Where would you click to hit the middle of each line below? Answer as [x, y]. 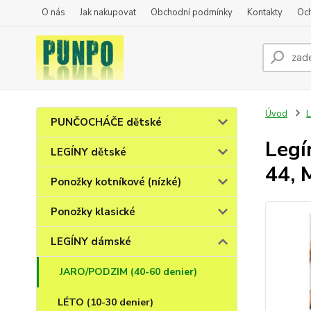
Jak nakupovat [108, 12]
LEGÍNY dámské [91, 242]
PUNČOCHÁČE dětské [106, 122]
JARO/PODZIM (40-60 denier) [128, 272]
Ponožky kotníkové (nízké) [116, 182]
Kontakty [265, 12]
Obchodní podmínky [192, 12]
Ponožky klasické [93, 212]
